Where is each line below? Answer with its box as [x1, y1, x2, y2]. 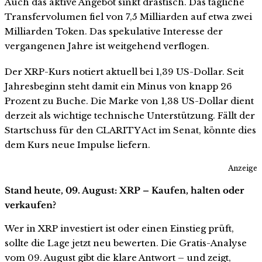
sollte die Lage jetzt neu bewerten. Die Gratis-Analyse [5, 237, 247, 249]
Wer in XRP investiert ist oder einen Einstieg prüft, [5, 223, 234, 235]
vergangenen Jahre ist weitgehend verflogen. [5, 40, 209, 51]
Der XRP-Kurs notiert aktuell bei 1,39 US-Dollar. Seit [5, 65, 244, 77]
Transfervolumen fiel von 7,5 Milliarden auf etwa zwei [5, 11, 252, 22]
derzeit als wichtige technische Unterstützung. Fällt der [5, 109, 255, 121]
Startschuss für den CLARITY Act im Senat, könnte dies [5, 124, 256, 136]
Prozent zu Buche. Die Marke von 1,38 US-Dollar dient [5, 95, 254, 106]
